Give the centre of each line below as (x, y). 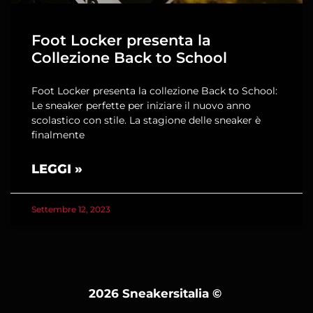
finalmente (58, 135)
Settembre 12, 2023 (71, 209)
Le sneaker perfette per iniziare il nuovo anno (141, 105)
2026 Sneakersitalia (150, 293)
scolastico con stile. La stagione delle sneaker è (146, 120)
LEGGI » (57, 169)
